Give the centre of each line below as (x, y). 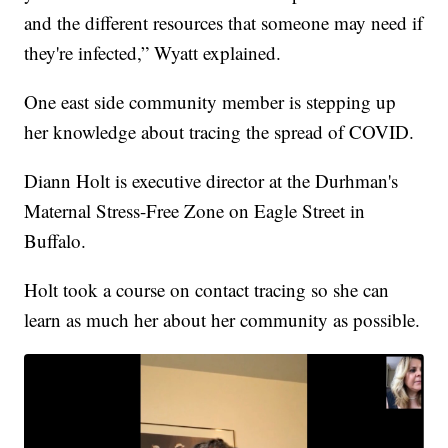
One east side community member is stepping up (210, 101)
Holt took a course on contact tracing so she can (207, 289)
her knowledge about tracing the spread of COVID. (219, 131)
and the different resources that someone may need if (224, 22)
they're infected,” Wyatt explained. (153, 52)
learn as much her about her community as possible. (222, 319)
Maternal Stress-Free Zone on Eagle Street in (195, 210)
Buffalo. (55, 240)
